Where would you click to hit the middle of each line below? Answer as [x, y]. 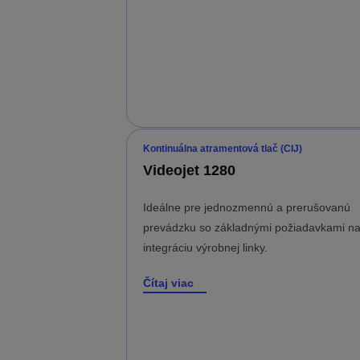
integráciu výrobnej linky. [205, 247]
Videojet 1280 [189, 170]
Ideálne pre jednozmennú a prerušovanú [247, 207]
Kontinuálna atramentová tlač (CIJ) [223, 148]
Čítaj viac [168, 282]
